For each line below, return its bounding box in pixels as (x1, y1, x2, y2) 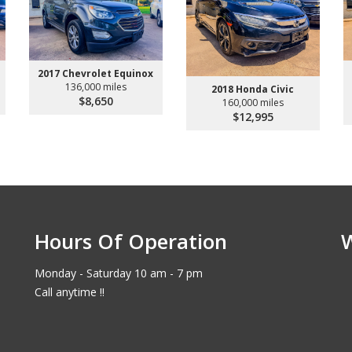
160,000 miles (222, 96, 284, 110)
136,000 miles (64, 79, 126, 93)
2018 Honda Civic (211, 82, 294, 97)
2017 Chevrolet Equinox (38, 66, 153, 80)
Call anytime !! (35, 284, 104, 299)
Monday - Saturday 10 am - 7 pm (35, 266, 203, 280)
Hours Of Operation (35, 227, 227, 255)
